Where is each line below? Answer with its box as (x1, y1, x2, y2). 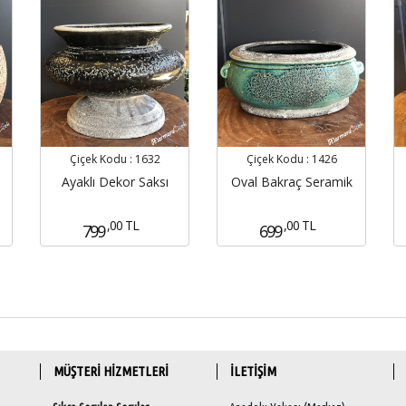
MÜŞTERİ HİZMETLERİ (53, 362, 169, 379)
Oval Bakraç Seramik (230, 172, 353, 190)
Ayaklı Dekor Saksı (61, 172, 169, 190)
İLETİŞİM (230, 362, 276, 379)
